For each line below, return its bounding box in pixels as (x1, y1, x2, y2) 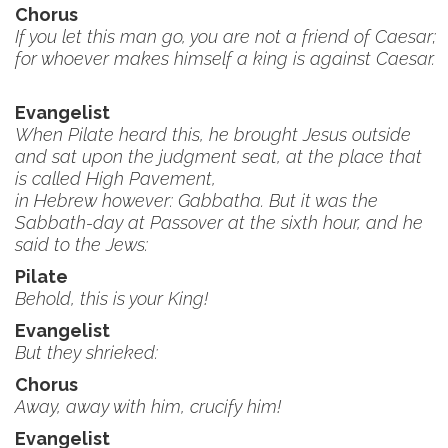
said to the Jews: (15, 234, 158, 255)
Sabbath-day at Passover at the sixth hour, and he (15, 212, 423, 233)
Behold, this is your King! (15, 288, 218, 309)
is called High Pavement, (15, 168, 216, 189)
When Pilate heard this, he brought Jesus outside (15, 124, 411, 145)
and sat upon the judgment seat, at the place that (15, 146, 422, 167)
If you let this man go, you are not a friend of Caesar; (15, 26, 436, 47)
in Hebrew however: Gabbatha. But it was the (15, 190, 378, 211)
